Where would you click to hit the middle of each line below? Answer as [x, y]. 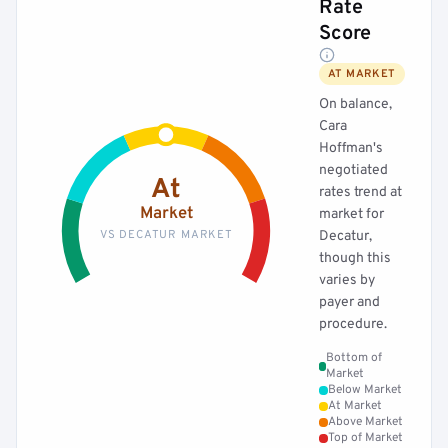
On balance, [355, 104]
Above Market [365, 422]
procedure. [353, 324]
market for [351, 214]
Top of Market [365, 438]
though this [355, 258]
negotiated [353, 170]
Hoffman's [351, 148]
